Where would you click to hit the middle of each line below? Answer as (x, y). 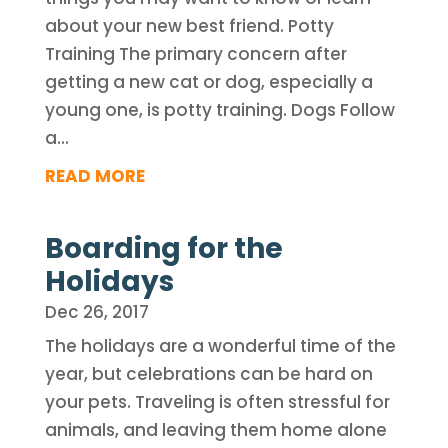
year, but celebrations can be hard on (208, 374)
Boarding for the (163, 248)
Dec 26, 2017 (96, 312)
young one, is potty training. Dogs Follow (219, 110)
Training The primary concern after (195, 54)
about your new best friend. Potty (189, 26)
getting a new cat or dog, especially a (208, 82)
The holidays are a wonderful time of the (220, 346)
